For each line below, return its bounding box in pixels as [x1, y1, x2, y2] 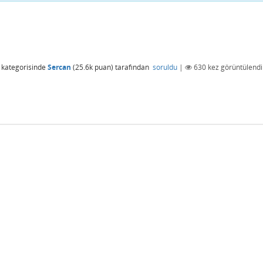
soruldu [153, 62, 177, 73]
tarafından [115, 62, 151, 73]
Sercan [48, 62, 71, 73]
